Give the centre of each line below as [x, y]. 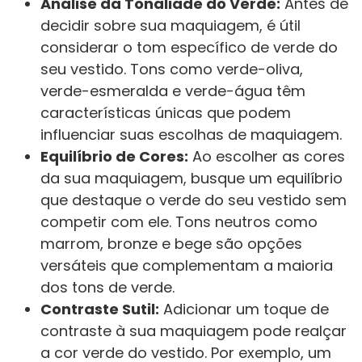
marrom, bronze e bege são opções [171, 243]
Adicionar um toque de [244, 309]
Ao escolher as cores [267, 156]
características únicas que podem [166, 112]
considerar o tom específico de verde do [189, 47]
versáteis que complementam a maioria [187, 265]
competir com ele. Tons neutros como [179, 221]
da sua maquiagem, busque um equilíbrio [192, 178]
